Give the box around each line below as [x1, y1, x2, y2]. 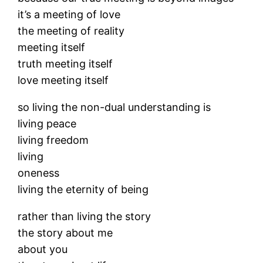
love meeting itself [18, 74, 109, 86]
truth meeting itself [18, 58, 113, 70]
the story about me [18, 227, 113, 239]
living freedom [18, 134, 89, 146]
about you [18, 243, 68, 255]
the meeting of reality [18, 25, 125, 37]
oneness [18, 167, 60, 179]
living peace [18, 117, 77, 130]
